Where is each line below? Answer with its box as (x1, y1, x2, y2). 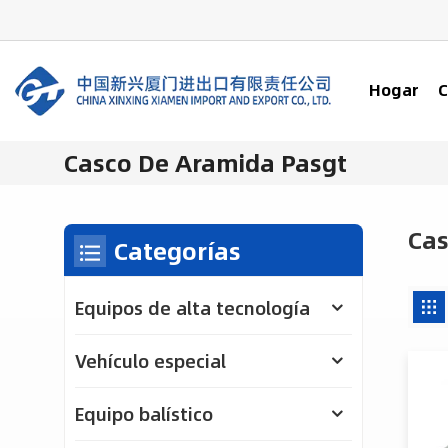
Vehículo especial (74, 347, 226, 376)
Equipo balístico (74, 400, 213, 429)
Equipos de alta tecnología (74, 294, 310, 323)
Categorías (113, 231, 241, 270)
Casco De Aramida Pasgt (63, 144, 347, 182)
